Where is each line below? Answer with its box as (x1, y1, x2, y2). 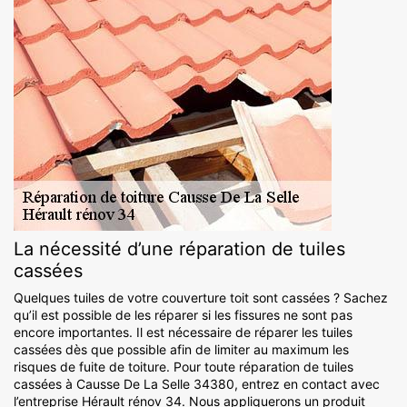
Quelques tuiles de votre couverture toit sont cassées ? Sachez (14, 290, 388, 306)
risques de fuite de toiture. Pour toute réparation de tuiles (14, 359, 353, 375)
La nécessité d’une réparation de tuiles (14, 238, 345, 261)
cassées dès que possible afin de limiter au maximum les (14, 342, 349, 358)
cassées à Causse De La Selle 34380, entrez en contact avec (14, 376, 380, 392)
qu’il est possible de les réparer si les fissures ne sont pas (14, 307, 352, 323)
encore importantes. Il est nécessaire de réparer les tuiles (14, 324, 352, 341)
